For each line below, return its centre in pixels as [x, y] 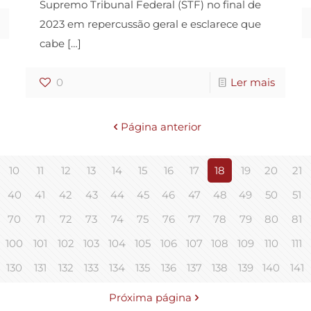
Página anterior [161, 126]
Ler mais [253, 82]
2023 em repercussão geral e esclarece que [150, 24]
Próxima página [150, 297]
